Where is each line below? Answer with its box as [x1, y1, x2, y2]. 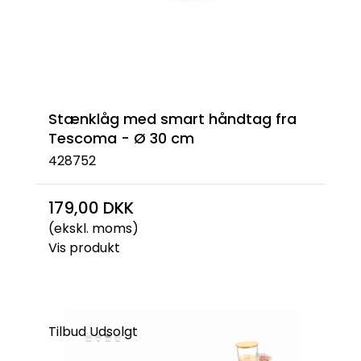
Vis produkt [48, 239, 120, 257]
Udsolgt [89, 322, 138, 341]
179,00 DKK [48, 197, 134, 219]
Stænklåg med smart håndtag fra [48, 108, 297, 129]
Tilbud [48, 322, 86, 341]
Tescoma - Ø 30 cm [48, 127, 194, 148]
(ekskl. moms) [48, 219, 139, 238]
